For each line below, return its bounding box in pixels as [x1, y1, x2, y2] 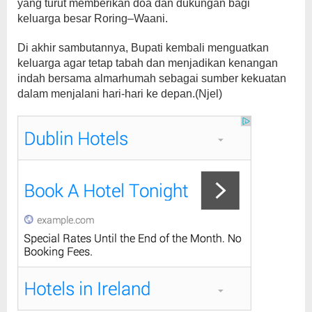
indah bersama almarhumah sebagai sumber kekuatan [17, 72, 286, 84]
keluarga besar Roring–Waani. [17, 12, 168, 24]
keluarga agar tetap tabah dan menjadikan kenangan [17, 56, 278, 69]
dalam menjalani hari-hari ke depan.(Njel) [17, 87, 222, 100]
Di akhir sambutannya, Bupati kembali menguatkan [17, 41, 269, 54]
